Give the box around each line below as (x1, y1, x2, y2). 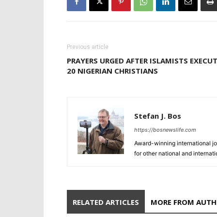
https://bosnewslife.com (134, 126, 196, 133)
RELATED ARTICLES (73, 197, 139, 207)
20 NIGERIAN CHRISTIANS (67, 66, 158, 76)
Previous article (67, 44, 108, 50)
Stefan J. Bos (134, 111, 181, 121)
